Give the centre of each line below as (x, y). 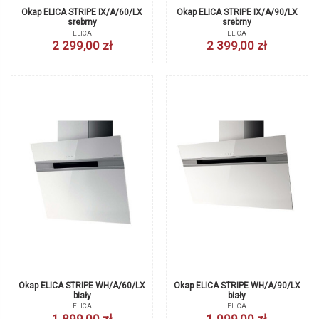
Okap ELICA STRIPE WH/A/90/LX (237, 285)
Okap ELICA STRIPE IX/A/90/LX (237, 12)
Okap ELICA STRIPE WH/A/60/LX (82, 285)
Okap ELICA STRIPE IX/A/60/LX (82, 12)
